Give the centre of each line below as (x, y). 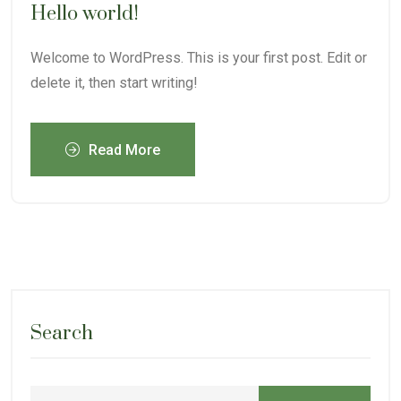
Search (62, 333)
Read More (124, 150)
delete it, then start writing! (114, 83)
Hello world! (85, 14)
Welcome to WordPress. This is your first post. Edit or (199, 58)
